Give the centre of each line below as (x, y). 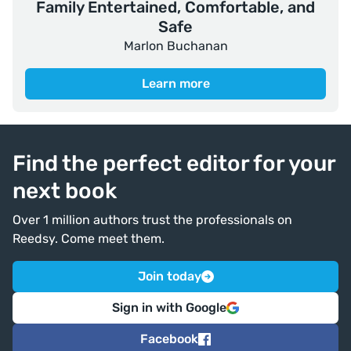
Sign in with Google (169, 308)
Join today (169, 277)
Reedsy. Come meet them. (89, 239)
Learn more (175, 84)
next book (65, 191)
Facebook (169, 339)
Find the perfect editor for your (174, 164)
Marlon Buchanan (175, 46)
